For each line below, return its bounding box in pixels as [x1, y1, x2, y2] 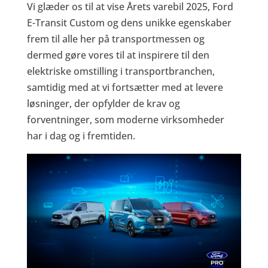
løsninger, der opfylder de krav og [26, 97, 180, 111]
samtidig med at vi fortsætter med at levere [26, 81, 223, 95]
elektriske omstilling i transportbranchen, [26, 65, 215, 78]
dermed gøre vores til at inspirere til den [26, 48, 209, 62]
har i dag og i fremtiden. [26, 129, 135, 143]
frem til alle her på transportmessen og [26, 32, 205, 46]
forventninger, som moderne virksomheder [26, 113, 224, 127]
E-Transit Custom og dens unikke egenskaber [26, 16, 232, 30]
